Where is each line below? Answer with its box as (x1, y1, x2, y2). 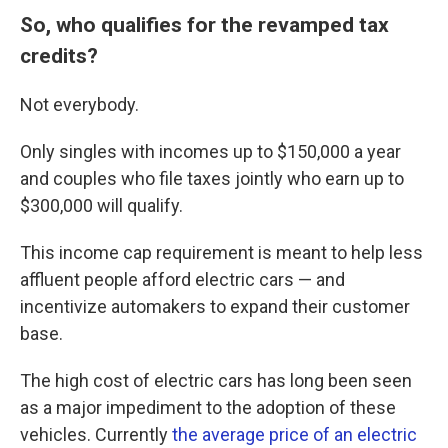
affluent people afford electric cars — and (20, 269, 345, 290)
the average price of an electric (172, 424, 417, 445)
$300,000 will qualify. (20, 195, 183, 216)
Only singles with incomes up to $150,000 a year (20, 141, 401, 162)
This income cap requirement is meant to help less (20, 242, 423, 263)
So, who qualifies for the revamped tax (20, 12, 389, 37)
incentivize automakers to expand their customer (20, 296, 410, 317)
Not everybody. (20, 94, 139, 115)
